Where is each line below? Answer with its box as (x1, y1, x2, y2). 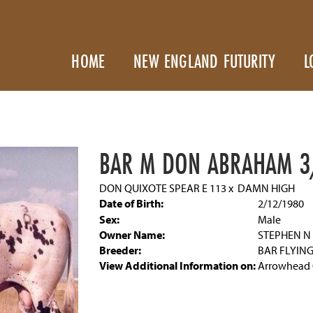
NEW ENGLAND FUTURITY (133, 49, 276, 73)
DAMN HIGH (237, 181, 295, 195)
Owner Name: (99, 228, 165, 242)
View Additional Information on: (99, 259, 256, 272)
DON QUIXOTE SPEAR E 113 (99, 181, 226, 195)
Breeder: (99, 243, 141, 257)
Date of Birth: (99, 196, 163, 210)
